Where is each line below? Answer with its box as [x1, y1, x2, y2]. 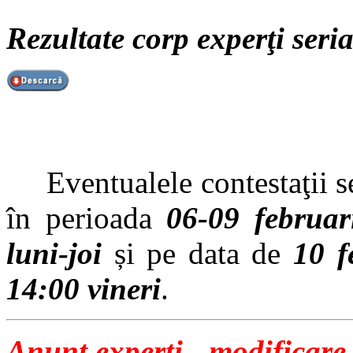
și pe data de [102, 236, 293, 271]
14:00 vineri [6, 272, 161, 307]
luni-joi [6, 236, 102, 271]
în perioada [6, 201, 167, 236]
